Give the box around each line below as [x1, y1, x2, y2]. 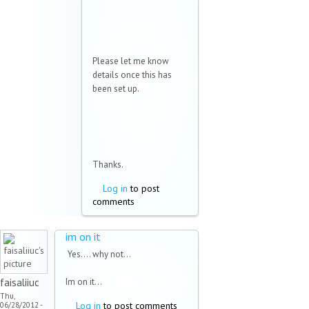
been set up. [92, 83, 139, 95]
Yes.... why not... [66, 248, 131, 261]
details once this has [92, 69, 172, 81]
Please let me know [92, 55, 169, 68]
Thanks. [92, 159, 123, 171]
